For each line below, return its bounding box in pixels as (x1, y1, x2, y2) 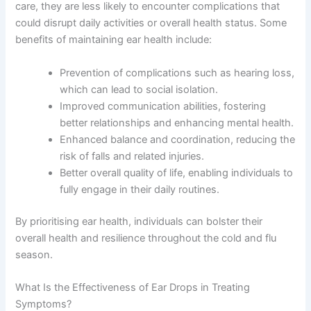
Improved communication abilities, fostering (60, 99, 267, 112)
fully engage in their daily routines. (60, 183, 220, 196)
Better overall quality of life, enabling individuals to (60, 166, 294, 179)
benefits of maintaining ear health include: (15, 33, 212, 47)
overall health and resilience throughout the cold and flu (15, 231, 277, 244)
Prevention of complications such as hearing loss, (60, 66, 295, 79)
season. (15, 248, 53, 261)
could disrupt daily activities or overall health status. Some (15, 17, 287, 30)
